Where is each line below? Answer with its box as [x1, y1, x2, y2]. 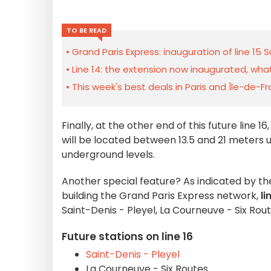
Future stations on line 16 [62, 229, 193, 244]
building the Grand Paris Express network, [62, 189, 261, 203]
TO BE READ [67, 25, 106, 35]
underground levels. [62, 148, 155, 162]
